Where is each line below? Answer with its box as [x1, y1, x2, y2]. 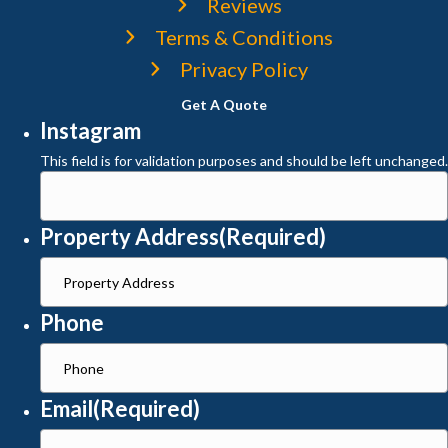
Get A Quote [181, 96, 267, 113]
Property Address [40, 223, 219, 250]
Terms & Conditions [155, 25, 333, 49]
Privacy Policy [180, 57, 308, 81]
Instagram [40, 117, 141, 144]
